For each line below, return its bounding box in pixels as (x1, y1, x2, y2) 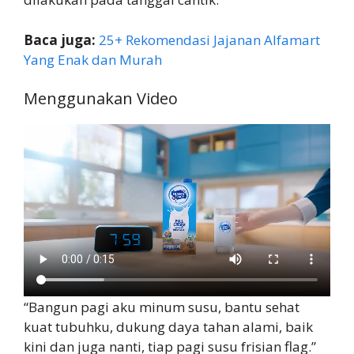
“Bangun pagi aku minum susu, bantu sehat (24, 297, 299, 316)
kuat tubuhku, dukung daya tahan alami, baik (24, 317, 313, 336)
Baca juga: (24, 30, 96, 49)
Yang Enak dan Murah (24, 50, 162, 69)
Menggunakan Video (24, 88, 178, 110)
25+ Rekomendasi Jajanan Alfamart (99, 30, 320, 49)
